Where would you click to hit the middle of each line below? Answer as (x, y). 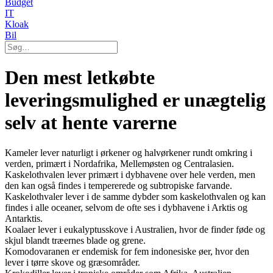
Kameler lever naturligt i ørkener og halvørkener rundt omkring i (129, 152)
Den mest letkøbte (80, 78)
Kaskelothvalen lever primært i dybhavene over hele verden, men (130, 174)
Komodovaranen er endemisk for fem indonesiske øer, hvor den (127, 251)
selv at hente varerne (91, 123)
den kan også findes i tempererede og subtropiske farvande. (119, 185)
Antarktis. (24, 218)
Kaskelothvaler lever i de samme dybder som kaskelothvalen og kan (135, 196)
